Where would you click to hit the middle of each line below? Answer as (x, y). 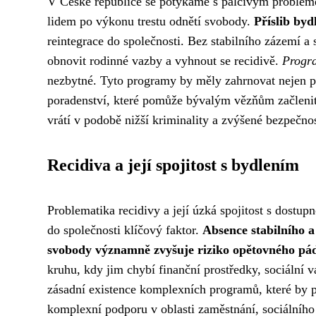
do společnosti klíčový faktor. (125, 230)
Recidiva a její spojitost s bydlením (173, 165)
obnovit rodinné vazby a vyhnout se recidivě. (165, 61)
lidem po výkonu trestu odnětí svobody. (151, 21)
